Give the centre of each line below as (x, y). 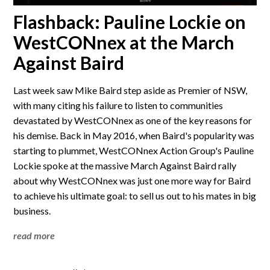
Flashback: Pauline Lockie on (130, 21)
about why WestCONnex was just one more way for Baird (132, 180)
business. (32, 210)
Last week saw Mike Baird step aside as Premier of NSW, (130, 90)
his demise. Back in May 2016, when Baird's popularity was (134, 135)
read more (34, 235)
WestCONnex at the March (124, 42)
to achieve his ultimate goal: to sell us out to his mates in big (135, 195)
